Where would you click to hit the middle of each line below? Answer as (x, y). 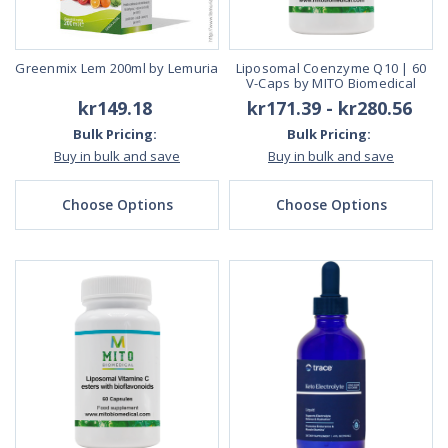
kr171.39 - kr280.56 (329, 108)
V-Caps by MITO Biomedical (331, 83)
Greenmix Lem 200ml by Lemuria (117, 68)
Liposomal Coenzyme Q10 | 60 (331, 68)
